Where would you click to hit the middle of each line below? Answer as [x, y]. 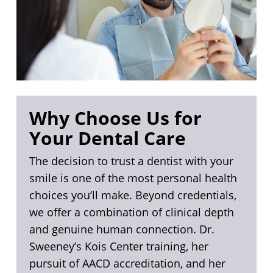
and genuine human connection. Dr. [122, 229]
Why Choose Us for [115, 118]
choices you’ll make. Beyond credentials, [133, 195]
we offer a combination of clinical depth [131, 212]
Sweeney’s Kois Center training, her [119, 246]
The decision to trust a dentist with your [131, 161]
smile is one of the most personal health [133, 178]
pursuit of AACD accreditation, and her [127, 264]
